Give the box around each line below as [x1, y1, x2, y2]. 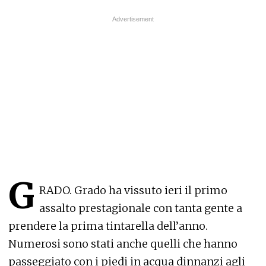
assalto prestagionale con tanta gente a [39, 201, 242, 216]
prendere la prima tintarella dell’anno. [8, 219, 208, 233]
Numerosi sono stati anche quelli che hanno [8, 237, 237, 251]
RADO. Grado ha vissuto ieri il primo [39, 183, 227, 198]
